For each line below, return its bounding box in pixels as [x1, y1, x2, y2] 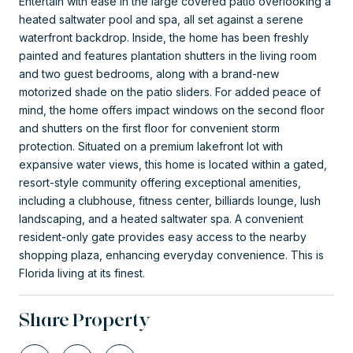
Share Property [19, 307, 151, 331]
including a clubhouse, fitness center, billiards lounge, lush [19, 193, 321, 207]
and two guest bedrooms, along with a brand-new [19, 66, 279, 80]
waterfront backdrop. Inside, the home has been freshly [19, 30, 309, 44]
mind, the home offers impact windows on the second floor [19, 102, 325, 117]
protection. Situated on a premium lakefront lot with [19, 139, 283, 153]
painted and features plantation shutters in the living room [19, 48, 317, 62]
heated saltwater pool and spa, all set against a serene [19, 12, 303, 26]
